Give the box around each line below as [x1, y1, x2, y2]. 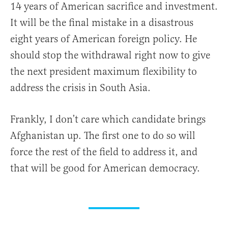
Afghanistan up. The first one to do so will [10, 129, 195, 142]
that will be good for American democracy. [10, 161, 200, 175]
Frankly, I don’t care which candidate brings [10, 112, 206, 126]
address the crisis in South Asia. [10, 81, 151, 94]
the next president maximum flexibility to [10, 65, 197, 78]
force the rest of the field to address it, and [10, 145, 197, 158]
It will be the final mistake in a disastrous [10, 16, 193, 29]
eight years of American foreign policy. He [10, 32, 197, 45]
